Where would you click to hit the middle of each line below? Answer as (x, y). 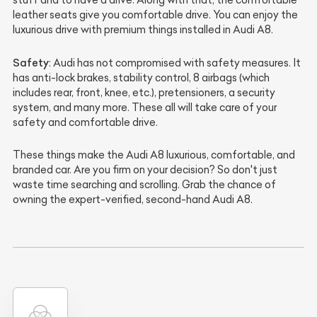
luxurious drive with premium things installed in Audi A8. (143, 29)
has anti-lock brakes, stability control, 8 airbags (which (141, 77)
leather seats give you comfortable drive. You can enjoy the (155, 15)
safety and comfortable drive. (85, 122)
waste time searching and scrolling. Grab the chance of (144, 184)
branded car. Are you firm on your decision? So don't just (145, 169)
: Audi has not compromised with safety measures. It (175, 63)
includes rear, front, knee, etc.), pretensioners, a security (144, 92)
